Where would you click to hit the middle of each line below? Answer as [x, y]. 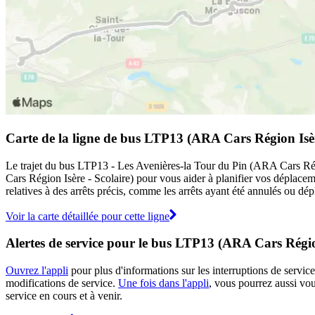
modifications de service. [62, 283]
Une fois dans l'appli [163, 283]
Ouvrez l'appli [37, 271]
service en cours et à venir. [64, 296]
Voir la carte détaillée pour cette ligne [88, 216]
